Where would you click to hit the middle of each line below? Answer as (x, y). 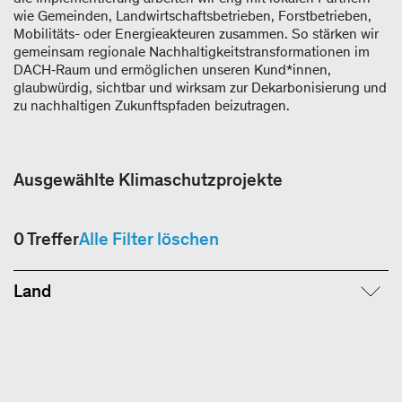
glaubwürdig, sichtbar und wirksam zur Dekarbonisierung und (200, 87)
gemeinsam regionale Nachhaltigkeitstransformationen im (192, 51)
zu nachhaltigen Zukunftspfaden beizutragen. (153, 105)
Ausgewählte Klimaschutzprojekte (148, 179)
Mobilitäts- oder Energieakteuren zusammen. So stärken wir (196, 33)
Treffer (53, 238)
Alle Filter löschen (149, 238)
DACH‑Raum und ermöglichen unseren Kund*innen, (172, 69)
